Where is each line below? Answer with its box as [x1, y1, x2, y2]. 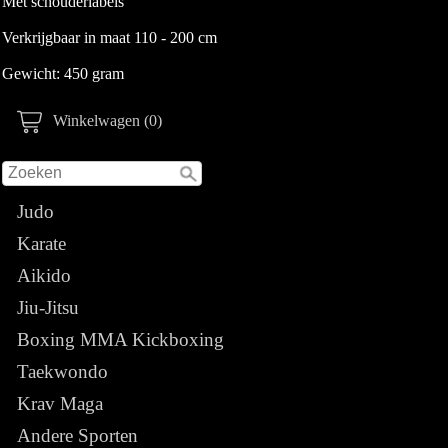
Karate [17, 232, 66, 254]
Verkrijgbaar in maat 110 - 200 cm [2, 28, 217, 46]
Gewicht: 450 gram [2, 64, 124, 82]
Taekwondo [17, 360, 108, 382]
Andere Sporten [17, 424, 138, 446]
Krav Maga [17, 392, 103, 414]
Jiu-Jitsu [17, 296, 79, 318]
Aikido [17, 264, 71, 286]
